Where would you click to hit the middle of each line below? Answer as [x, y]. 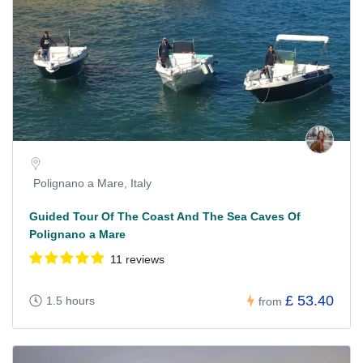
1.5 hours [70, 301]
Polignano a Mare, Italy [92, 184]
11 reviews [137, 260]
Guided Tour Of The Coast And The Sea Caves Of [165, 217]
